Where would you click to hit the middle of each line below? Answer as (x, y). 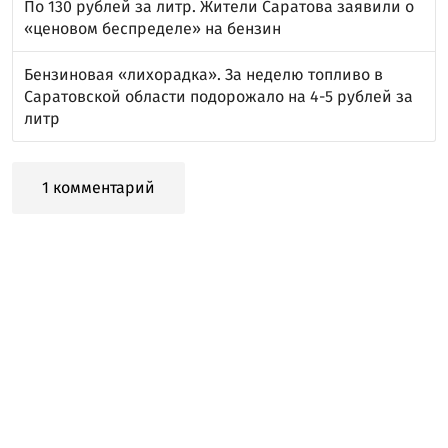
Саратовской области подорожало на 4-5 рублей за (218, 96)
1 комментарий (98, 187)
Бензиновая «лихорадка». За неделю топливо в (203, 74)
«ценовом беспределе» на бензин (152, 28)
